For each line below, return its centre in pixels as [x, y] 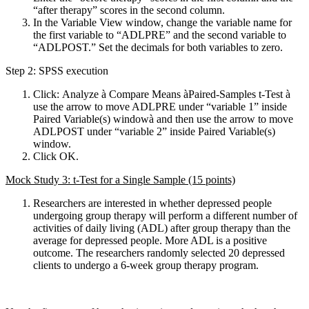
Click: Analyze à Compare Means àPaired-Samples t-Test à [162, 94]
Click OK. [56, 157]
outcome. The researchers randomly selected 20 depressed [159, 253]
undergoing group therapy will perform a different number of [165, 216]
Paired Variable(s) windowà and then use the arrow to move [163, 119]
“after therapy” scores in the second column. [129, 10]
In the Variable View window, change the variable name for [162, 23]
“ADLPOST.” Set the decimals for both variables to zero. [158, 48]
